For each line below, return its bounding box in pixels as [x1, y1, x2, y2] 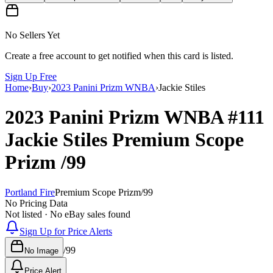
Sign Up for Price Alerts [19, 225, 112, 236]
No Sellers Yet [5, 29, 60, 40]
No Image [24, 246, 58, 255]
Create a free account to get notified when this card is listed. [5, 50, 233, 61]
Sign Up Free [5, 71, 57, 82]
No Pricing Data [5, 197, 68, 208]
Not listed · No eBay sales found [5, 208, 130, 219]
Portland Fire [5, 186, 55, 197]
